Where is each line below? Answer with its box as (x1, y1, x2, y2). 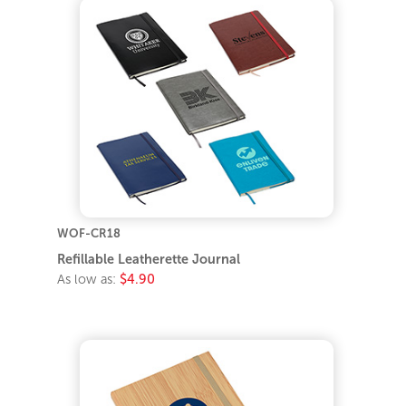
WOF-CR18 (57, 227, 121, 241)
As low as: (57, 272, 121, 287)
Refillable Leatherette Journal (57, 252, 241, 267)
